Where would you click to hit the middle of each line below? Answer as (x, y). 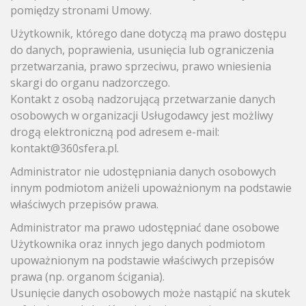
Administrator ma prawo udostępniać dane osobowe (145, 227)
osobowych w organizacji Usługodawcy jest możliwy (142, 115)
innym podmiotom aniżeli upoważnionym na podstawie (151, 188)
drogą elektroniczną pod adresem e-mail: (115, 132)
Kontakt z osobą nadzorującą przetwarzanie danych (143, 99)
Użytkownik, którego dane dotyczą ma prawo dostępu (148, 33)
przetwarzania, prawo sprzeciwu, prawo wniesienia (141, 66)
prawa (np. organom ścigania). (87, 277)
